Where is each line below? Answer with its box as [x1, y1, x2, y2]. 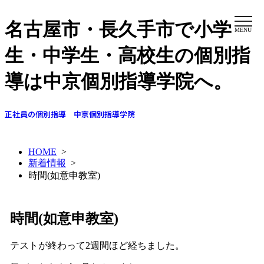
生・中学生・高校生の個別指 [5, 45, 250, 67]
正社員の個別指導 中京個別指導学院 [5, 108, 135, 120]
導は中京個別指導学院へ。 [5, 71, 232, 93]
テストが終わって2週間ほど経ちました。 [9, 240, 184, 250]
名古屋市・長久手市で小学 [5, 19, 232, 41]
